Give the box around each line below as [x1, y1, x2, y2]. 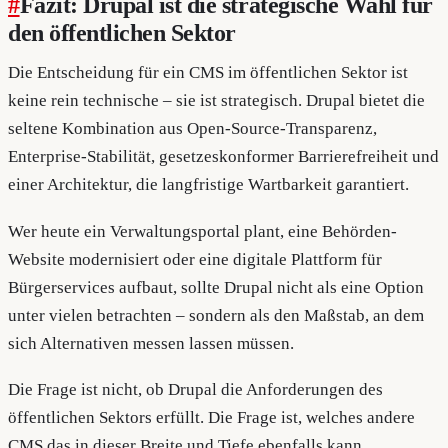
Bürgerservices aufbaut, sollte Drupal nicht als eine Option [8, 277, 424, 297]
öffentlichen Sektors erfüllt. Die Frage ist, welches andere [8, 408, 415, 428]
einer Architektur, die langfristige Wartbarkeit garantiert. [8, 175, 409, 195]
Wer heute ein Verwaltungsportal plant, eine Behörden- [8, 221, 397, 241]
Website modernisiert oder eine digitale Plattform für [8, 249, 382, 269]
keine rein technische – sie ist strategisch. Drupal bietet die [8, 91, 425, 111]
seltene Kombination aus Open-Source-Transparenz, [8, 119, 377, 139]
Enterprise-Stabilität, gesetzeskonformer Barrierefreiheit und [8, 147, 439, 167]
